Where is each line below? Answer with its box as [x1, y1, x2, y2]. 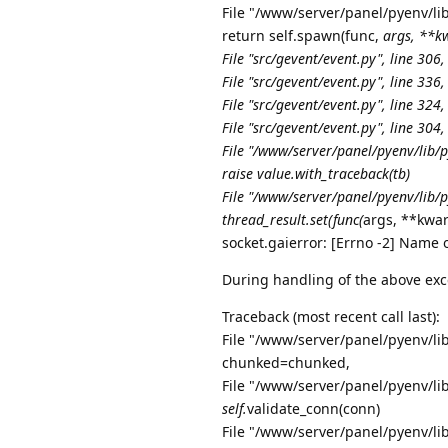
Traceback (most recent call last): [222, 307, 440, 327]
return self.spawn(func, [222, 26, 383, 46]
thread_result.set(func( [222, 210, 363, 230]
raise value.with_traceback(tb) [222, 164, 410, 184]
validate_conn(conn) [247, 399, 380, 419]
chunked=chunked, [222, 353, 350, 373]
